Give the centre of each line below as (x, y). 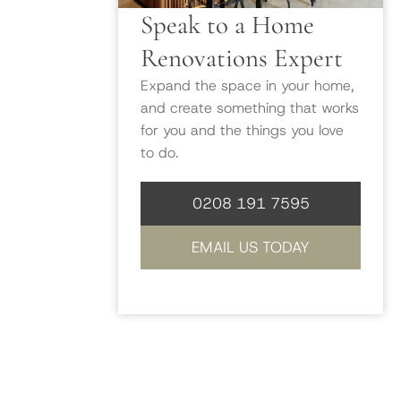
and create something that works (250, 107)
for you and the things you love (242, 130)
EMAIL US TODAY (251, 247)
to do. (160, 152)
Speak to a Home (227, 24)
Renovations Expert (242, 57)
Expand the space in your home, (247, 85)
